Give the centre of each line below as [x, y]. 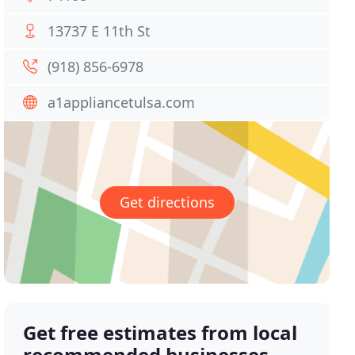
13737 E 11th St [99, 31]
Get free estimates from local [160, 333]
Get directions [167, 202]
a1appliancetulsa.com [122, 102]
